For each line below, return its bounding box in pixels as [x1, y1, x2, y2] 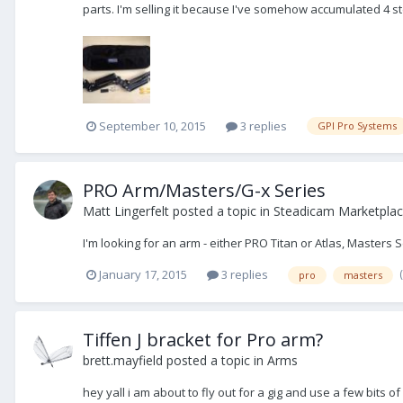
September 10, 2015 [99, 117, 206, 134]
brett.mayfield [83, 352, 163, 370]
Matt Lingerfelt [83, 202, 169, 220]
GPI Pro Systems [318, 119, 397, 133]
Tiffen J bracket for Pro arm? [83, 327, 323, 353]
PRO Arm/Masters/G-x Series [83, 178, 326, 203]
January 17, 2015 [99, 266, 187, 283]
